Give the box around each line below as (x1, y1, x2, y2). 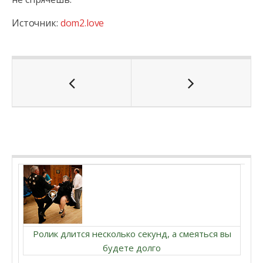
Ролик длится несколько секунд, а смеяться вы (32, 228, 231, 240)
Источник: (12, 16, 60, 29)
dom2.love (60, 16, 104, 29)
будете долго (103, 242, 161, 254)
